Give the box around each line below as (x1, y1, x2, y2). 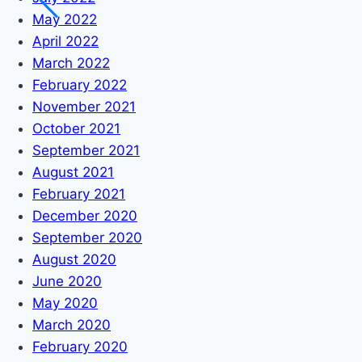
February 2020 (32, 338, 128, 355)
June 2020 (32, 272, 102, 289)
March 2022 (32, 54, 110, 71)
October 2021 (32, 120, 120, 137)
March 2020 (32, 316, 111, 333)
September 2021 (32, 141, 140, 158)
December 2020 (32, 207, 137, 224)
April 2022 (32, 32, 99, 49)
